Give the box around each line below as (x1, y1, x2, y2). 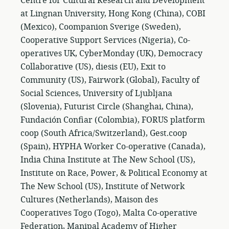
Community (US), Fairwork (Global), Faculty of (20, 74, 199, 86)
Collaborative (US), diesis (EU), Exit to (20, 61, 166, 73)
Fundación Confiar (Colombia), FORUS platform (20, 114, 205, 126)
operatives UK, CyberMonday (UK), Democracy (20, 48, 202, 60)
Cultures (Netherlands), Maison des (20, 194, 158, 206)
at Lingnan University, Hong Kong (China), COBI (20, 8, 205, 20)
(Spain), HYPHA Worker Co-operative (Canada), (20, 141, 205, 153)
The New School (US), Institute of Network (20, 180, 185, 193)
